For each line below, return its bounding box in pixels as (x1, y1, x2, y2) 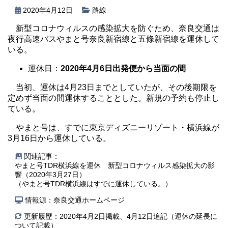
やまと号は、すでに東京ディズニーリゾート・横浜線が (16, 123, 219, 132)
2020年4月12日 (21, 6, 75, 14)
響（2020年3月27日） (15, 170, 86, 179)
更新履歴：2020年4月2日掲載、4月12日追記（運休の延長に (22, 212, 217, 220)
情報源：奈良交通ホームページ (23, 195, 125, 204)
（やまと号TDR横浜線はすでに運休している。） (15, 179, 172, 188)
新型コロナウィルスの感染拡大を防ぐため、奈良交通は (16, 23, 219, 33)
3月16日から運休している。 (8, 133, 111, 142)
